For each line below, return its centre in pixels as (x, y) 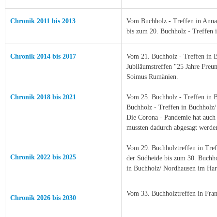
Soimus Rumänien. (152, 77)
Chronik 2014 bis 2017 (43, 56)
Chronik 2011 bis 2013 (43, 21)
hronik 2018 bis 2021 (46, 97)
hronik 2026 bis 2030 (46, 198)
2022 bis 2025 (56, 157)
